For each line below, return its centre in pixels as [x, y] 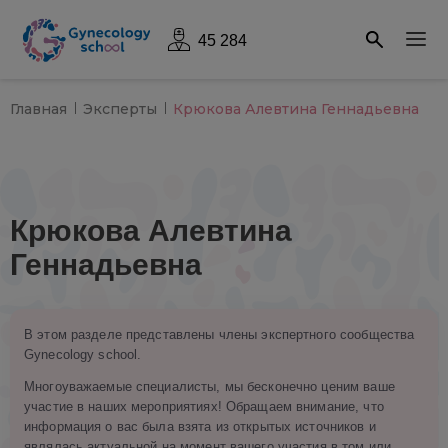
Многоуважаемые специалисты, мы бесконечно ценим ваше [209, 386]
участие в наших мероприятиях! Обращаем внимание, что [204, 406]
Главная [38, 109]
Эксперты [120, 109]
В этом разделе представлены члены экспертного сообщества [219, 334]
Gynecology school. [83, 354]
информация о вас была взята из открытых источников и [200, 426]
